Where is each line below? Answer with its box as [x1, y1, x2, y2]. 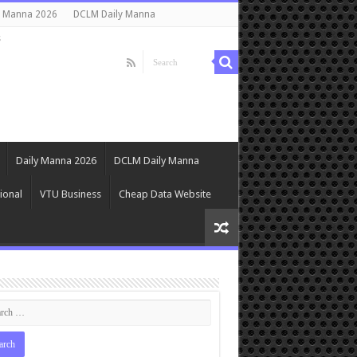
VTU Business [39, 188, 101, 200]
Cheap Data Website [118, 188, 211, 200]
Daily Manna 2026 [15, 155, 96, 167]
